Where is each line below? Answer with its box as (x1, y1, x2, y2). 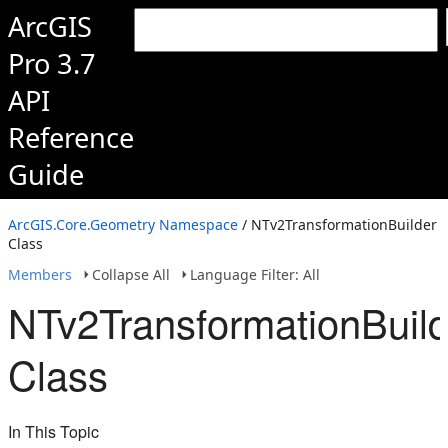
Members (8, 265, 72, 284)
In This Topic (8, 420, 99, 443)
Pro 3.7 (8, 45, 96, 82)
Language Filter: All (190, 265, 320, 284)
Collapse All (92, 265, 170, 284)
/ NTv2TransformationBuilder (238, 215, 437, 234)
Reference (8, 119, 134, 156)
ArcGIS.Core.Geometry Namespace (8, 215, 238, 234)
